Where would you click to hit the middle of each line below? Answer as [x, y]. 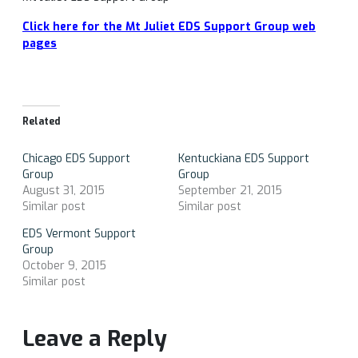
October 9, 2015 [64, 266]
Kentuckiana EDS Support [243, 159]
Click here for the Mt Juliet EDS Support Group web [169, 27]
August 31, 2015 [64, 191]
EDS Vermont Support [79, 234]
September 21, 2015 [230, 191]
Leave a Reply [95, 338]
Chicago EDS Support [76, 159]
